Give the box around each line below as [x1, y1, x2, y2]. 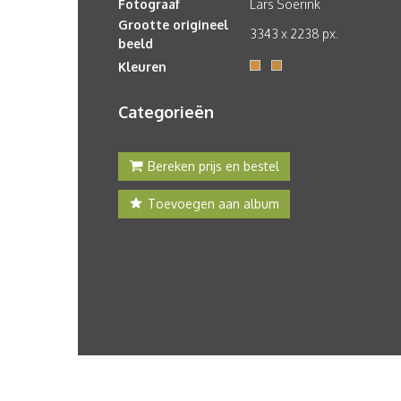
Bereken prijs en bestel [148, 158, 279, 174]
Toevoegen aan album [148, 196, 279, 211]
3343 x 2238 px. [250, 26, 338, 41]
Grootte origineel [118, 17, 228, 32]
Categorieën [118, 102, 214, 122]
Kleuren [118, 59, 166, 74]
